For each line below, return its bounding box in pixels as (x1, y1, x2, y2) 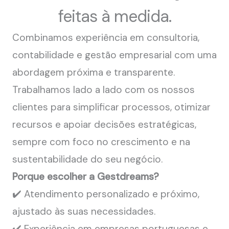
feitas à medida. (58, 6, 171, 27)
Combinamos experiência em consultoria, (12, 31, 199, 44)
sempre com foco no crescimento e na (12, 135, 190, 148)
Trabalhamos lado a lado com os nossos (12, 83, 195, 96)
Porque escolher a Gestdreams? (12, 170, 159, 183)
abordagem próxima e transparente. (12, 66, 177, 79)
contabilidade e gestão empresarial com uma (12, 49, 217, 61)
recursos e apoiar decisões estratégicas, (12, 118, 196, 131)
